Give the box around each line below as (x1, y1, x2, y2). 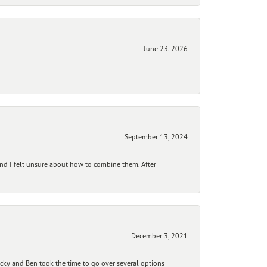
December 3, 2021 (131, 231, 188, 241)
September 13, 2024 (125, 132, 188, 142)
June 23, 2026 (144, 44, 188, 54)
